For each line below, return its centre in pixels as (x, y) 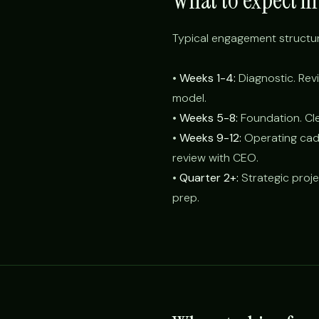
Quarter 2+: (209, 178)
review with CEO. (215, 158)
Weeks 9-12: (210, 138)
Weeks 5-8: (209, 118)
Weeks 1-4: (208, 78)
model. (189, 98)
